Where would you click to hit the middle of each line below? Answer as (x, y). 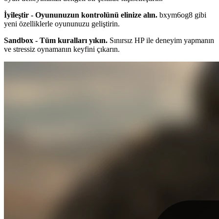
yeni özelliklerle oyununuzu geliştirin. (62, 23)
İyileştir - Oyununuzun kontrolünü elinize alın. (81, 15)
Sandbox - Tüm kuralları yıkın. (56, 40)
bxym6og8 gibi (182, 15)
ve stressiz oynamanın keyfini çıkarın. (62, 49)
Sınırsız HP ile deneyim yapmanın (161, 40)
